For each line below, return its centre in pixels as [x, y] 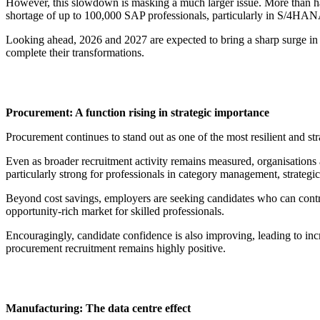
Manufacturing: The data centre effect [98, 309]
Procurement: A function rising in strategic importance [137, 113]
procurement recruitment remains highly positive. [116, 249]
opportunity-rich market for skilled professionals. [115, 211]
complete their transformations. [75, 53]
